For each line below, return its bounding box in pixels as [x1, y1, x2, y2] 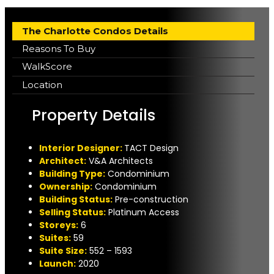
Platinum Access [108, 206, 179, 218]
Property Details [32, 104, 155, 126]
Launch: [39, 257, 76, 270]
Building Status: [39, 193, 113, 206]
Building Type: [39, 167, 105, 180]
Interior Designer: [39, 141, 124, 154]
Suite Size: [39, 244, 87, 257]
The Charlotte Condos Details [134, 24, 168, 37]
